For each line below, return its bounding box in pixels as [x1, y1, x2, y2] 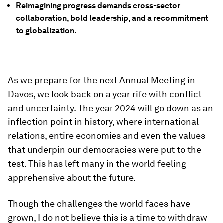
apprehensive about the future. [8, 172, 136, 183]
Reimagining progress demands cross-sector [16, 1, 180, 10]
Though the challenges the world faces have [8, 198, 190, 209]
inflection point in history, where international [8, 116, 199, 127]
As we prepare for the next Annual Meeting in [8, 75, 195, 85]
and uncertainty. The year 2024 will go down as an [8, 103, 213, 113]
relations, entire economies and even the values [8, 130, 205, 141]
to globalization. [16, 26, 77, 35]
